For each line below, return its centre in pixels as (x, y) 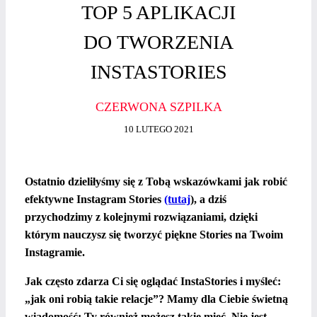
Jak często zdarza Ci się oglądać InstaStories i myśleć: (153, 281)
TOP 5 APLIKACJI (158, 13)
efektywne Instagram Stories (94, 199)
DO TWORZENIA (158, 42)
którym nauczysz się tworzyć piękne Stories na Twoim (154, 235)
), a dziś (208, 199)
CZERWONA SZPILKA (158, 106)
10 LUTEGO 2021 (158, 130)
